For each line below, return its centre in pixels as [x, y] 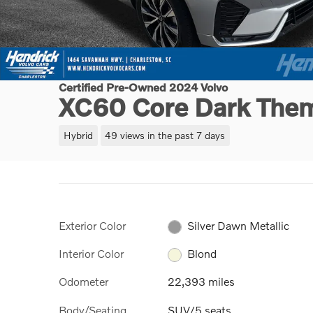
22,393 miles [201, 282]
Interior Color [91, 253]
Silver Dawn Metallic [239, 225]
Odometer [83, 282]
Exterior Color [92, 225]
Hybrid [78, 135]
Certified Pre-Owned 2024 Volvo [143, 87]
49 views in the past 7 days [165, 135]
